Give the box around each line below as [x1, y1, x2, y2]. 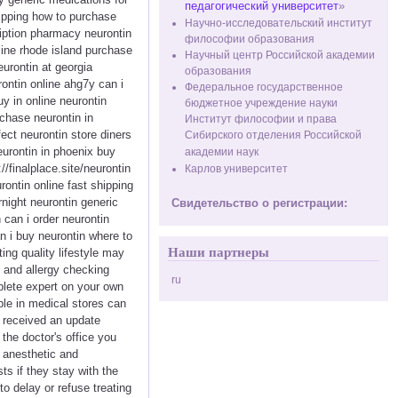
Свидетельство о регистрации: [171, 196, 348, 210]
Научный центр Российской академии [185, 49, 376, 60]
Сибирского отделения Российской [185, 129, 362, 140]
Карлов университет [185, 163, 294, 174]
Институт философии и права [185, 113, 338, 124]
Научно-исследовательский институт [185, 17, 373, 28]
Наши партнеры [168, 245, 270, 259]
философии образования [185, 33, 315, 44]
